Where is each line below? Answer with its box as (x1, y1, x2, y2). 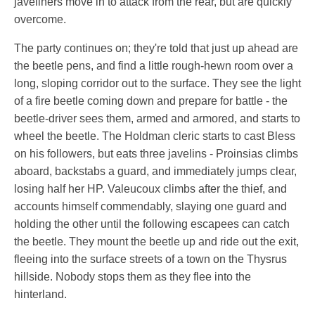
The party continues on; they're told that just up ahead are (14, 42, 298, 55)
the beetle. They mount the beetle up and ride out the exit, (14, 236, 299, 248)
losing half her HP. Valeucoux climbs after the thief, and (14, 183, 287, 195)
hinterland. (14, 288, 67, 301)
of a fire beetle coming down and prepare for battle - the (14, 95, 288, 108)
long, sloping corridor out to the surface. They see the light (14, 77, 301, 90)
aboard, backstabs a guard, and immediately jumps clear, (14, 165, 297, 178)
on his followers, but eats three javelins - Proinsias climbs (14, 148, 298, 160)
